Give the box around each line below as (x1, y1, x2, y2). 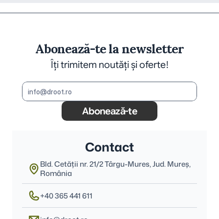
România (40, 168, 72, 178)
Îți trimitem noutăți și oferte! (50, 59, 169, 71)
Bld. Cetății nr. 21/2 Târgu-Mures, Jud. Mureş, (40, 159, 191, 169)
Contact (85, 138, 134, 155)
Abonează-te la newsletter (35, 41, 184, 57)
